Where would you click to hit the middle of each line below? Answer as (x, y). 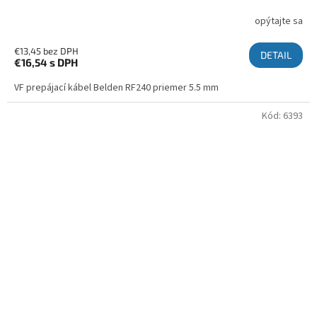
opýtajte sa (279, 22)
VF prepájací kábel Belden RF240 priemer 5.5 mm (116, 87)
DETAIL (276, 54)
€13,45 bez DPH (46, 51)
